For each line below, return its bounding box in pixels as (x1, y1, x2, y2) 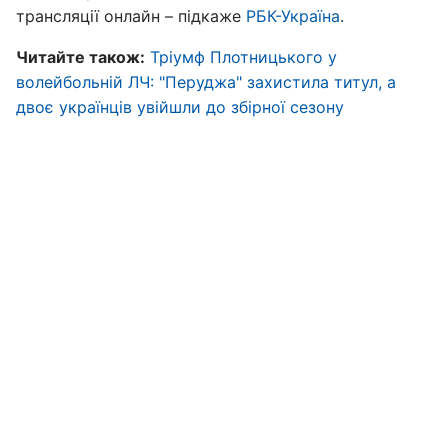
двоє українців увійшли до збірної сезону (16, 97, 344, 117)
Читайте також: (16, 47, 145, 67)
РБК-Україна (246, 6, 340, 26)
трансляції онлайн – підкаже (16, 6, 246, 26)
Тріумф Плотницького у (150, 47, 337, 67)
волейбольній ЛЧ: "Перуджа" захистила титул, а (16, 72, 396, 92)
